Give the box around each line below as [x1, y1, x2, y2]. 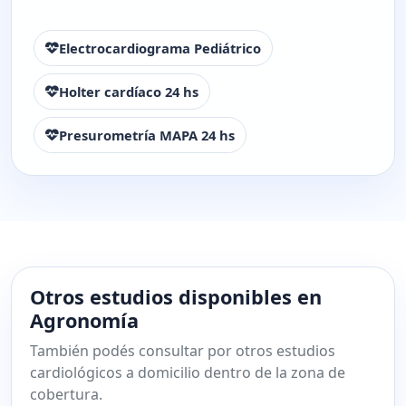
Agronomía [30, 306, 139, 333]
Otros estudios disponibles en [30, 283, 322, 310]
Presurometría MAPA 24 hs [59, 125, 235, 144]
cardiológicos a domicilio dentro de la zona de [30, 362, 345, 382]
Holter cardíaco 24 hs [59, 82, 198, 101]
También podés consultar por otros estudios [30, 340, 335, 361]
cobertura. [30, 383, 102, 404]
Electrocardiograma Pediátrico [59, 38, 261, 57]
